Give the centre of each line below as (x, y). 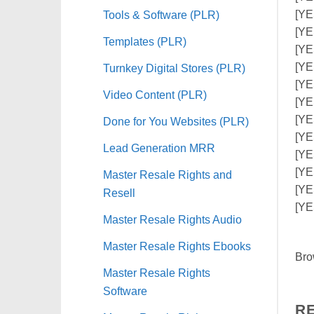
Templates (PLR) (145, 41)
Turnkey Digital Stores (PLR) (174, 68)
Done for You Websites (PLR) (176, 121)
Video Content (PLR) (155, 94)
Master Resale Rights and (168, 174)
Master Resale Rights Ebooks (177, 246)
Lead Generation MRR (159, 148)
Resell (119, 192)
